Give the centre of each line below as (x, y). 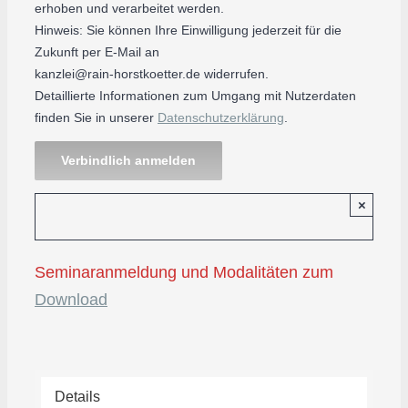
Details (78, 396)
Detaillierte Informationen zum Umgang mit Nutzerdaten (195, 95)
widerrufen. (235, 73)
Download (71, 299)
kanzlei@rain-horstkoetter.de (117, 73)
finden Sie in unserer (96, 117)
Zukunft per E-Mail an (97, 51)
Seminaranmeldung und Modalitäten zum (184, 272)
